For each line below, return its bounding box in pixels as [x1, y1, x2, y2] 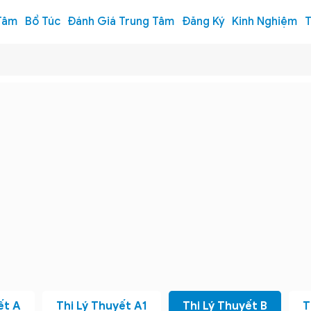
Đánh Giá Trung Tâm [67, 15, 175, 28]
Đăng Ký [181, 15, 225, 28]
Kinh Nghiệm [232, 15, 298, 28]
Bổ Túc [24, 15, 60, 28]
